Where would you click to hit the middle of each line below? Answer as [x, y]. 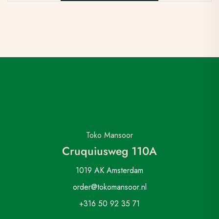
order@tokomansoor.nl [109, 187]
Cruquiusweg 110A [109, 151]
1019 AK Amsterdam [109, 171]
